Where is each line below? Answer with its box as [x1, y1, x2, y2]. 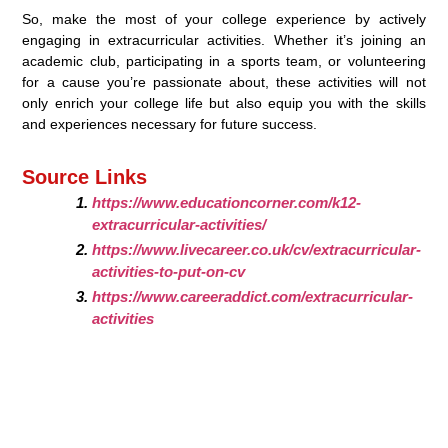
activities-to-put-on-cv [92, 263, 246, 281]
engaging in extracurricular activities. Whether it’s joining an [22, 32, 426, 49]
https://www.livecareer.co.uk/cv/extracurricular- [92, 241, 422, 259]
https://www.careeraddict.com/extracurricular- [92, 288, 414, 306]
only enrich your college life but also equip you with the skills [22, 95, 426, 112]
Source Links [22, 166, 148, 189]
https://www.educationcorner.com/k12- [92, 194, 362, 212]
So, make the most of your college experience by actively [22, 11, 426, 28]
